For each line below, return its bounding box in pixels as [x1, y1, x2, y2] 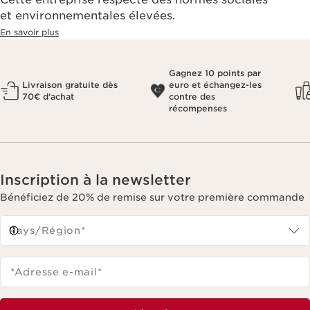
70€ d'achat [22, 91, 74, 102]
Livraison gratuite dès [22, 80, 118, 91]
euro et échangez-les [169, 80, 262, 91]
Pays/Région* [9, 225, 86, 237]
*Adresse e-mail [10, 266, 98, 278]
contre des [169, 91, 215, 102]
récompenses [169, 103, 227, 114]
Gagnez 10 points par [169, 68, 261, 79]
